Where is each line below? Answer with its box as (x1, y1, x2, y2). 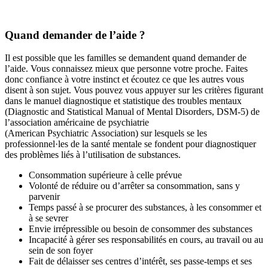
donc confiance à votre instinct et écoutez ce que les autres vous (5, 74, 244, 85)
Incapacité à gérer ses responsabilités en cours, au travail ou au (29, 234, 263, 245)
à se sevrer (29, 213, 68, 224)
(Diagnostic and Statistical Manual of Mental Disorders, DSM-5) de (5, 106, 260, 117)
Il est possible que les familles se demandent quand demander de (5, 53, 246, 63)
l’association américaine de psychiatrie (5, 117, 149, 128)
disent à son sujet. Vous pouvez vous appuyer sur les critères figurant (5, 85, 263, 96)
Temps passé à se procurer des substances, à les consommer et (29, 202, 261, 213)
